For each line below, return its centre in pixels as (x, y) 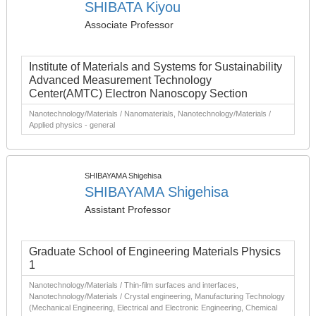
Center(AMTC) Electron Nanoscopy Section (138, 93)
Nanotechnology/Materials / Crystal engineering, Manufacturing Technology (157, 296)
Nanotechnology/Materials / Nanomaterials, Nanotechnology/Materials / (150, 114)
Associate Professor (129, 25)
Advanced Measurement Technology (120, 80)
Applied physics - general (72, 125)
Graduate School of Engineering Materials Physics (155, 251)
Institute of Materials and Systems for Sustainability (156, 67)
